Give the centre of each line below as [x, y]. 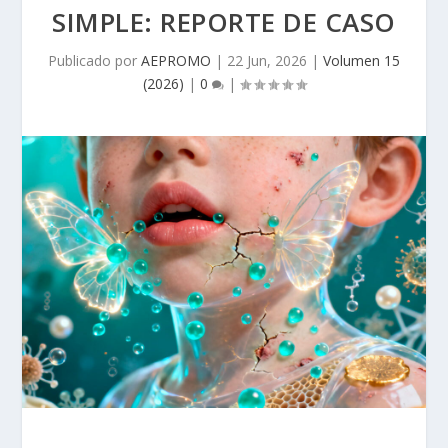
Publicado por [94, 60]
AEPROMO [176, 60]
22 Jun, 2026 [267, 60]
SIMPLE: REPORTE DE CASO [224, 22]
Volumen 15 [361, 60]
